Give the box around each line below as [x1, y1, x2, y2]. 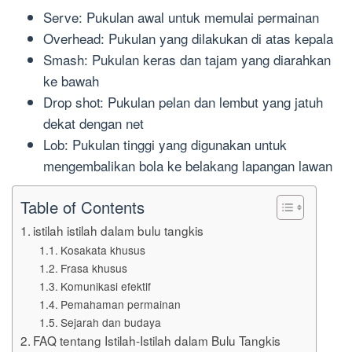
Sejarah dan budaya [60, 313, 161, 330]
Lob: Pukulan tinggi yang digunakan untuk [43, 134, 287, 155]
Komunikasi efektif [60, 277, 151, 294]
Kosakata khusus [60, 241, 145, 258]
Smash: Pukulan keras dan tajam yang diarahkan [43, 49, 331, 70]
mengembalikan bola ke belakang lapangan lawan [43, 156, 332, 176]
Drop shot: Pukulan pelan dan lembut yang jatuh [43, 92, 323, 112]
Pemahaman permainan [60, 295, 181, 312]
